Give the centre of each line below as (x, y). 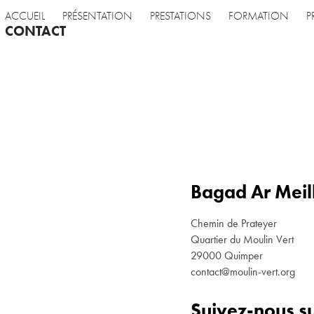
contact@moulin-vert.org (243, 272)
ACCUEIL (25, 16)
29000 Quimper (227, 255)
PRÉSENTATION (97, 16)
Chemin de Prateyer (235, 223)
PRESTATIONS (180, 16)
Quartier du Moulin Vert (242, 239)
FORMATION (258, 16)
